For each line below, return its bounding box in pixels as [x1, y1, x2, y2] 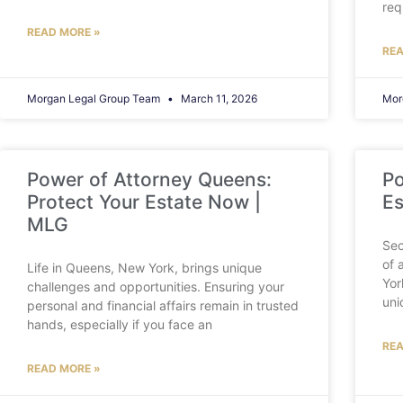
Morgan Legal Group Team [27, 92, 163, 106]
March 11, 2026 [178, 92, 257, 106]
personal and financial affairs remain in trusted [27, 298, 299, 314]
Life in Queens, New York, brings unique [27, 260, 262, 276]
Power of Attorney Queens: [27, 168, 272, 192]
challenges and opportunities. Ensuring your [27, 279, 284, 295]
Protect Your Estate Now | [27, 191, 261, 214]
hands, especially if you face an [27, 317, 212, 333]
